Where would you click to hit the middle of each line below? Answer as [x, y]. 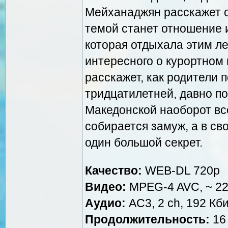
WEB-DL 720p [181, 170]
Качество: [113, 170]
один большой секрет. [144, 142]
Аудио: [105, 203]
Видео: [106, 187]
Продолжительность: [147, 219]
